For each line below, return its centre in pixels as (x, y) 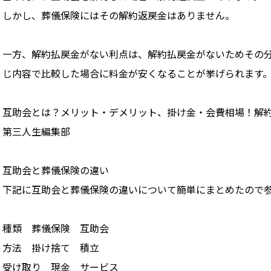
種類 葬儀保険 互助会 (56, 229)
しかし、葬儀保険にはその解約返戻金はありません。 (119, 16)
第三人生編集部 (36, 132)
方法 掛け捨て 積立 (51, 249)
